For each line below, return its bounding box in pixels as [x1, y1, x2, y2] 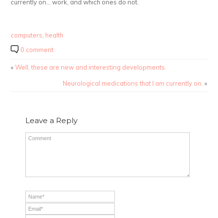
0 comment [20, 46, 54, 54]
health [45, 31, 64, 39]
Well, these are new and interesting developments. [15, 63, 167, 72]
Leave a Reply [25, 116, 78, 126]
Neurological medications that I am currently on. [62, 79, 203, 88]
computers [11, 31, 43, 39]
